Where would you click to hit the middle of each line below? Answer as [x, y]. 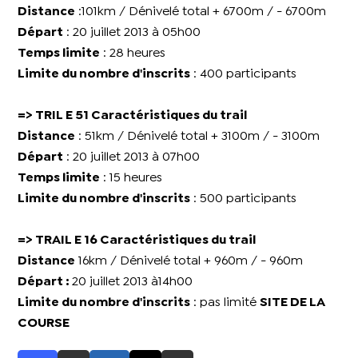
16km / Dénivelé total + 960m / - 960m [189, 261]
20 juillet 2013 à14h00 [133, 282]
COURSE [44, 324]
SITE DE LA [293, 303]
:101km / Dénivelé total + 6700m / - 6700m [201, 12]
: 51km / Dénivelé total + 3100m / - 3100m [198, 137]
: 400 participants [244, 74]
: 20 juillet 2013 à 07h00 [132, 157]
